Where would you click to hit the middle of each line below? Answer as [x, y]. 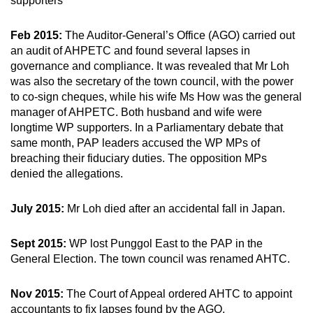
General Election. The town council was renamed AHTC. [150, 259]
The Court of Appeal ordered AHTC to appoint [179, 293]
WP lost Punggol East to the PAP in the [165, 243]
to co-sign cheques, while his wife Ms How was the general [156, 96]
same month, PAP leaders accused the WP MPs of [135, 143]
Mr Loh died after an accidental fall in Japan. [176, 208]
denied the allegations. [67, 173]
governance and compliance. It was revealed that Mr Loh [150, 66]
